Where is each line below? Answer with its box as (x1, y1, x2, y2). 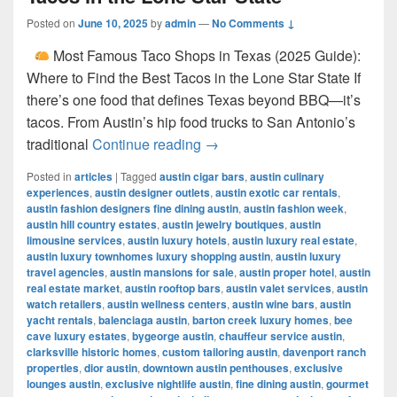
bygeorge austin (132, 328, 214, 344)
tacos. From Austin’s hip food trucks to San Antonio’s (27, 112, 355, 132)
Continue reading (92, 134, 205, 154)
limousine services (27, 232, 122, 248)
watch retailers (27, 296, 102, 312)
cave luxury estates (27, 328, 127, 344)
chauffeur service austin (219, 328, 342, 344)
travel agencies (27, 264, 105, 280)
